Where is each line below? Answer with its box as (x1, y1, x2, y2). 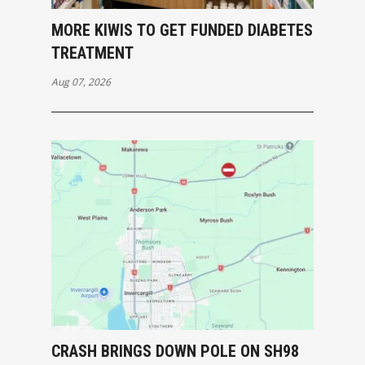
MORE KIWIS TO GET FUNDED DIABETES (51, 20, 313, 41)
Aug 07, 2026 (51, 75, 111, 90)
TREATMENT (51, 43, 134, 64)
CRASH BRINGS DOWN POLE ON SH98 (51, 341, 299, 362)
